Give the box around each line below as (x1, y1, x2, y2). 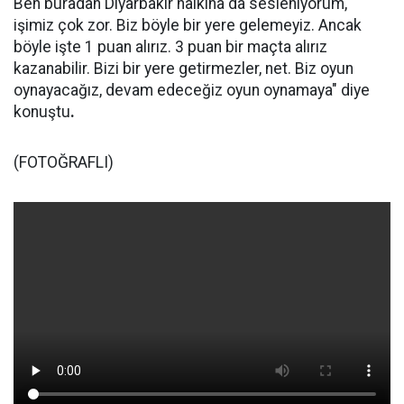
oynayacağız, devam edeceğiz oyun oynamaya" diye (14, 81, 370, 99)
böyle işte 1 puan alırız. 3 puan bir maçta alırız (14, 38, 327, 56)
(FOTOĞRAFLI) (14, 153, 114, 171)
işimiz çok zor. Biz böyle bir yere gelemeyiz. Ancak (14, 16, 362, 34)
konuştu (14, 103, 70, 121)
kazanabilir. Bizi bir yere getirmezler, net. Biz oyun (14, 60, 353, 78)
